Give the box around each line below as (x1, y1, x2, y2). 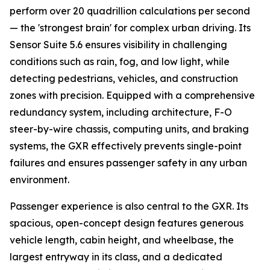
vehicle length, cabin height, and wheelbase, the (10, 234, 234, 246)
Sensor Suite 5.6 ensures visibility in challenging (10, 39, 227, 51)
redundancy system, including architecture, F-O (10, 106, 232, 119)
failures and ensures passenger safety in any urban (10, 157, 247, 169)
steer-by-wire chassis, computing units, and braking (10, 123, 249, 136)
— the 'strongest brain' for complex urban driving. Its (10, 22, 251, 34)
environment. (10, 174, 69, 186)
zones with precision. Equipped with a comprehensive (10, 89, 255, 102)
